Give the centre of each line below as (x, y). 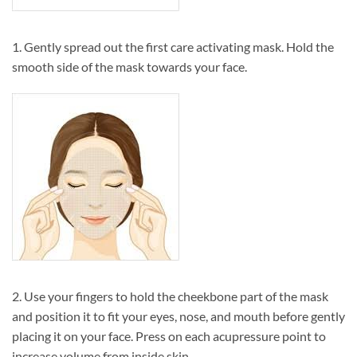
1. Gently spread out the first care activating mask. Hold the (173, 46)
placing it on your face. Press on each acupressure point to (169, 335)
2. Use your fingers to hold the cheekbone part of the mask (170, 296)
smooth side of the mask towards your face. (129, 66)
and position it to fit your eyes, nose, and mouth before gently (178, 316)
